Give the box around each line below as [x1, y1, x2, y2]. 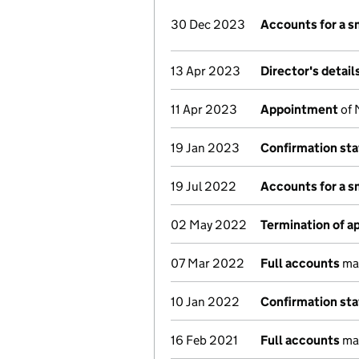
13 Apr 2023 [171, 63, 240, 79]
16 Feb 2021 [171, 333, 238, 348]
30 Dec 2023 [171, 17, 245, 32]
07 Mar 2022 [171, 256, 244, 271]
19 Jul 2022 [171, 179, 236, 194]
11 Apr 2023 [171, 102, 237, 117]
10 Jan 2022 [171, 294, 240, 309]
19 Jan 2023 [171, 140, 240, 155]
